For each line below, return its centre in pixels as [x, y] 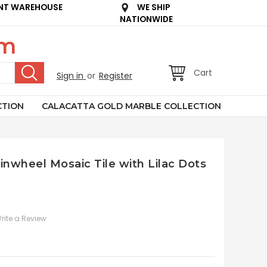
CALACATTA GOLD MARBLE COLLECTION [131, 106]
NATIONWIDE [147, 19]
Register [116, 75]
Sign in [70, 75]
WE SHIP [154, 7]
